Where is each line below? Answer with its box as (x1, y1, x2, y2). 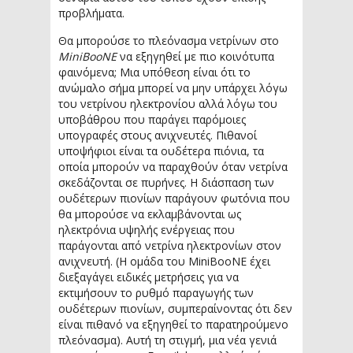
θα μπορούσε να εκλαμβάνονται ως (58, 206, 241, 221)
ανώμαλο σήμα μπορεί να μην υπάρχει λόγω (58, 80, 288, 95)
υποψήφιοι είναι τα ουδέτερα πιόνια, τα (58, 143, 264, 158)
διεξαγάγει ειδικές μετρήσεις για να (58, 269, 239, 284)
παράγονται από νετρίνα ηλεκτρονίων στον (58, 237, 281, 253)
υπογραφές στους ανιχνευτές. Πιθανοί (58, 127, 257, 143)
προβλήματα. (58, 5, 124, 20)
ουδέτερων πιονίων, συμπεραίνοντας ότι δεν (58, 300, 292, 316)
